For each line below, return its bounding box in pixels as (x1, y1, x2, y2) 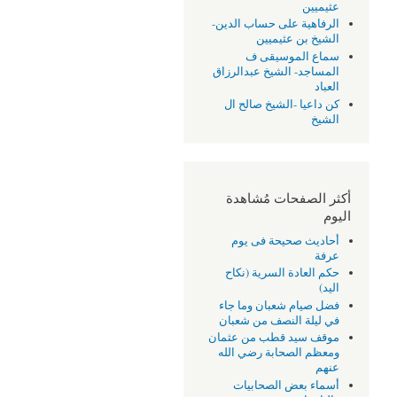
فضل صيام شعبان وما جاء (219, 297, 340, 313)
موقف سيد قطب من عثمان (208, 330, 340, 346)
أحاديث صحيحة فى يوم (231, 232, 340, 248)
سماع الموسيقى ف (245, 49, 340, 65)
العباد (315, 79, 340, 95)
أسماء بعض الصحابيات (233, 377, 340, 393)
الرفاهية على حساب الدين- (212, 16, 340, 32)
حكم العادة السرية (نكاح (225, 265, 340, 281)
